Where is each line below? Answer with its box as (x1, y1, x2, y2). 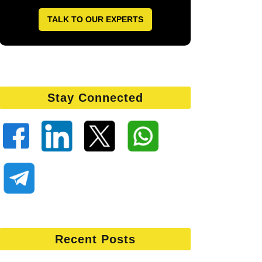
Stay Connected (47, 91, 143, 104)
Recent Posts (54, 233, 136, 246)
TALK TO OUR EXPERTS (47, 15, 143, 24)
